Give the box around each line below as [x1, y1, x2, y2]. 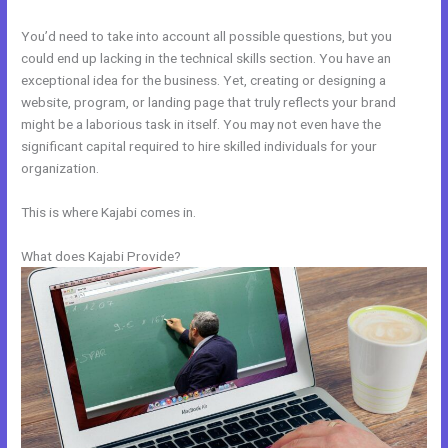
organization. [21, 159, 100, 176]
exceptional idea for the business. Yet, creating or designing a [21, 71, 387, 88]
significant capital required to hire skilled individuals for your [21, 137, 378, 154]
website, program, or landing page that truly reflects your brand [21, 93, 397, 110]
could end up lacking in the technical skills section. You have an [21, 49, 392, 66]
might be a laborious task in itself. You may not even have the [21, 115, 382, 132]
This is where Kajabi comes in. [21, 203, 197, 220]
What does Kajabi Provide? [21, 247, 182, 264]
